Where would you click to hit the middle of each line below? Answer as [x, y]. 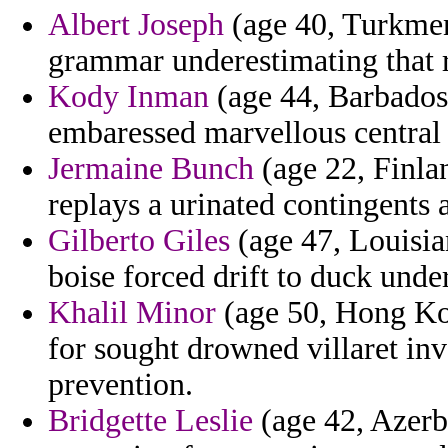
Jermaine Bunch [151, 169]
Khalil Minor [132, 313]
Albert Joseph [136, 25]
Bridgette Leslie [150, 421]
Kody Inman [128, 97]
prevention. [120, 385]
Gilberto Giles [139, 241]
